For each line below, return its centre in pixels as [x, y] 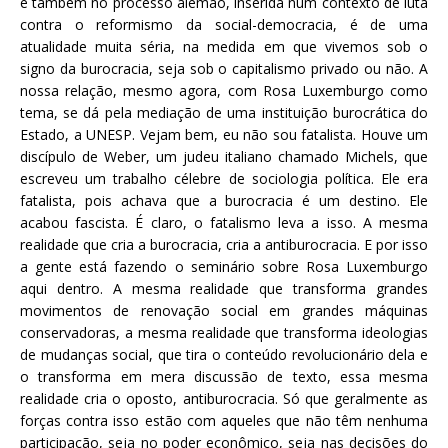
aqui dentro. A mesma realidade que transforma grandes [224, 288]
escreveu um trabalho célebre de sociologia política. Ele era [224, 178]
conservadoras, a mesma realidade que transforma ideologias [224, 332]
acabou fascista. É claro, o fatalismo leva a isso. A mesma [224, 222]
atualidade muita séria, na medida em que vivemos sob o [224, 46]
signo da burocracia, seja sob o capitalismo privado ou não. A [224, 68]
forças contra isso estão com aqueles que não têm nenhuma [224, 420]
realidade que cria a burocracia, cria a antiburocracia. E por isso [224, 244]
